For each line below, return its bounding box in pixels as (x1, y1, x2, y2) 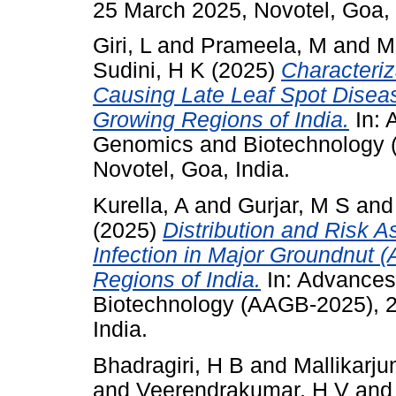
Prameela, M (201, 34, 327, 58)
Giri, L (93, 34, 151, 58)
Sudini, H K (93, 58, 205, 83)
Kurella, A (93, 194, 188, 218)
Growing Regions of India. (93, 108, 349, 133)
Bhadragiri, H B (93, 354, 244, 378)
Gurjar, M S (238, 194, 350, 218)
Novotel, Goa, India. (93, 157, 290, 182)
